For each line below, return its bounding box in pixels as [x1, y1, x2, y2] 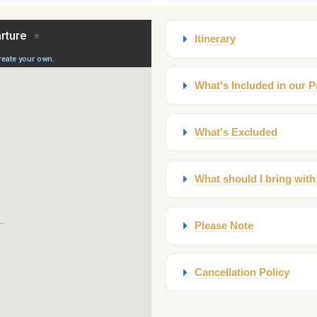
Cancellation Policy [195, 266, 289, 278]
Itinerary [195, 33, 236, 45]
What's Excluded [195, 126, 277, 138]
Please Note [195, 219, 253, 231]
